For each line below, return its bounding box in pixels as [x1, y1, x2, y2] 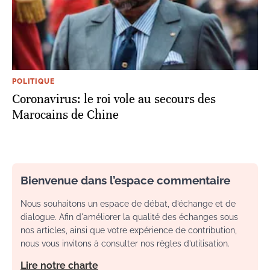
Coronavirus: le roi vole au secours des [12, 92, 216, 107]
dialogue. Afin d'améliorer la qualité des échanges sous [20, 212, 238, 222]
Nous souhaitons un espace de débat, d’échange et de [20, 199, 236, 209]
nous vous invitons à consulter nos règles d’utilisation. [20, 239, 230, 249]
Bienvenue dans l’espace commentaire [20, 174, 230, 187]
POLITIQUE [12, 77, 55, 86]
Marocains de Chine [12, 107, 119, 123]
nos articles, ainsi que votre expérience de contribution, [20, 225, 237, 236]
